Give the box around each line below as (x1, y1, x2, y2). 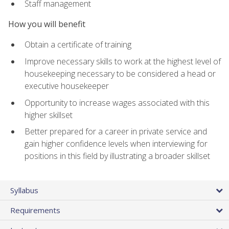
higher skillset (25, 109, 73, 121)
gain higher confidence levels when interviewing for (25, 138, 208, 150)
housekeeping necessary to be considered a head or (25, 68, 216, 80)
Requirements (10, 205, 60, 216)
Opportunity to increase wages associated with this (25, 97, 210, 108)
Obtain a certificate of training (25, 39, 131, 51)
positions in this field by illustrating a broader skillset (25, 150, 210, 162)
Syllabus (10, 185, 38, 196)
